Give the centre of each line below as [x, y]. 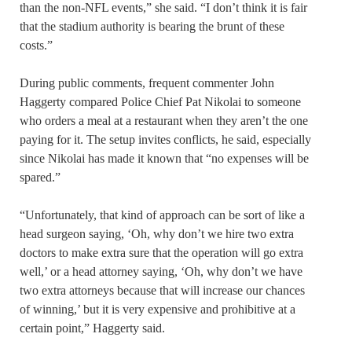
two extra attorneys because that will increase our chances [162, 291]
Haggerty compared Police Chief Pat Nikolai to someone [160, 102]
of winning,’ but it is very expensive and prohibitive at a [158, 310]
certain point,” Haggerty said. [92, 328]
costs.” [36, 46]
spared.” [40, 178]
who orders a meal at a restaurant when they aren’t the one [164, 121]
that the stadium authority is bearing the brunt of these [152, 27]
